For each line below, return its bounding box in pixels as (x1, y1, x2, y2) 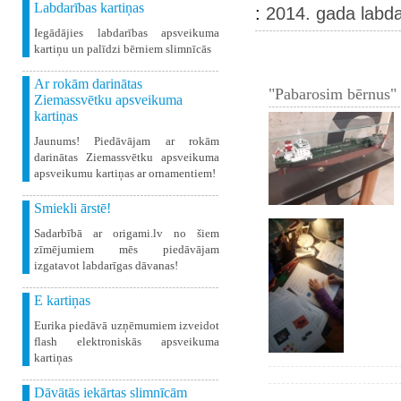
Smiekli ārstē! (34, 200, 111, 216)
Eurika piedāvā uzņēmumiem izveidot (34, 319, 219, 332)
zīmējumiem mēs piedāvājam (34, 243, 219, 256)
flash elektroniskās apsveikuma (34, 335, 219, 348)
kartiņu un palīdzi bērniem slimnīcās (34, 42, 211, 55)
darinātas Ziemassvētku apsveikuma (34, 150, 219, 164)
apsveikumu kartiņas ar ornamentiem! (34, 166, 216, 180)
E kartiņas (34, 293, 90, 308)
